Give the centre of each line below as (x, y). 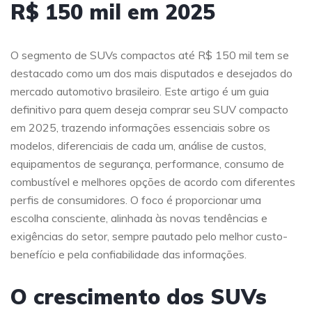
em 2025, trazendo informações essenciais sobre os (140, 127)
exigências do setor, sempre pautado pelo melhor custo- (149, 236)
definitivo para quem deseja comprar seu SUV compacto (149, 109)
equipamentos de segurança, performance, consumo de (147, 164)
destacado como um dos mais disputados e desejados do (151, 73)
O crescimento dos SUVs (139, 297)
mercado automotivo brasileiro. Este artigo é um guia (140, 91)
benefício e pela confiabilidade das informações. (128, 254)
